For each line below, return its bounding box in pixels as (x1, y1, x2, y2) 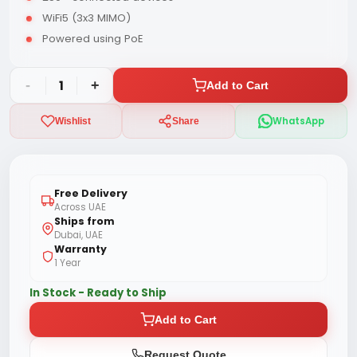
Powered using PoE (42, 31, 143, 46)
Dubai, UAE (54, 229, 103, 241)
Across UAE (54, 201, 106, 214)
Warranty (54, 242, 107, 256)
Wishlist (55, 116, 92, 126)
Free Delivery (54, 186, 127, 200)
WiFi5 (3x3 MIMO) (42, 10, 131, 25)
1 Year (54, 257, 80, 269)
